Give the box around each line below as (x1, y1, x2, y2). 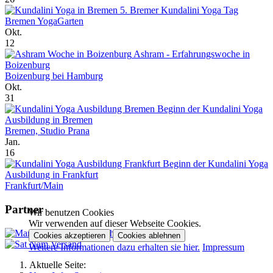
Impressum (202, 242, 244, 252)
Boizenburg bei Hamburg (5, 71, 103, 82)
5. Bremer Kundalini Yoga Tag (118, 5, 238, 16)
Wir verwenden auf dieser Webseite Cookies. (29, 218, 201, 229)
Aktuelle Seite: (29, 259, 91, 270)
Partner (5, 203, 43, 216)
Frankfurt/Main (5, 180, 63, 191)
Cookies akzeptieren (34, 231, 105, 240)
